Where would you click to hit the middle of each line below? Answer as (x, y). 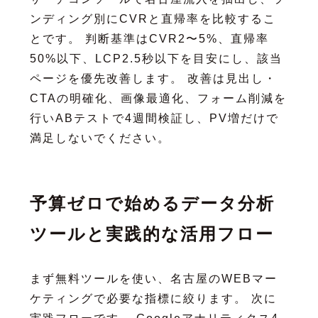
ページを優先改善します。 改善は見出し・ (153, 78)
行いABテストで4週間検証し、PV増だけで (154, 118)
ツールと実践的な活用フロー (152, 234)
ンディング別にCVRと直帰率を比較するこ (153, 18)
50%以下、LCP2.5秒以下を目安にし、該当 (156, 58)
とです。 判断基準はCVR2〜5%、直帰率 (149, 38)
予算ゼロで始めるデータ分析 (152, 203)
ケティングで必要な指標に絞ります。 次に (153, 298)
